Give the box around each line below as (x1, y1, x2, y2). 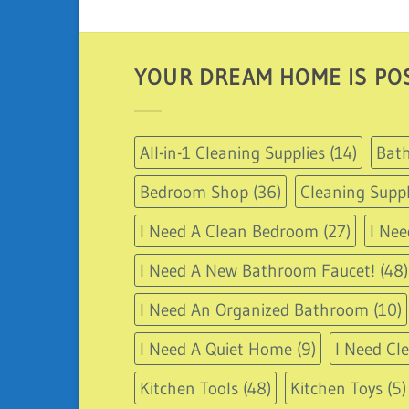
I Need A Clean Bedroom (140, 219, 319, 242)
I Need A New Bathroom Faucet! (140, 258, 375, 281)
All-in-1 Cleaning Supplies (140, 141, 325, 163)
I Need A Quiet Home (140, 337, 292, 360)
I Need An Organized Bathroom (140, 298, 369, 320)
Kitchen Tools (140, 376, 238, 399)
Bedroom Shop (140, 180, 248, 203)
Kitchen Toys (290, 376, 383, 399)
